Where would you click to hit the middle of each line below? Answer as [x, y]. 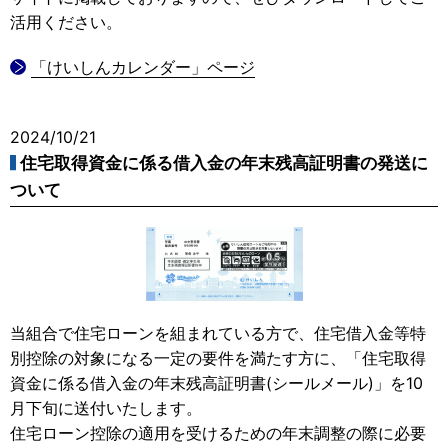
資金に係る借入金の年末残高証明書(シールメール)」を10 [216, 382]
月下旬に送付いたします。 [106, 407]
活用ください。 [66, 21]
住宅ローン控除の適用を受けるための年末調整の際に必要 [218, 432]
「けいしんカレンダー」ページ [143, 66]
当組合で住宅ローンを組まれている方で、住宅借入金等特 [218, 332]
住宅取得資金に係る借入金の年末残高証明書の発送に [224, 162]
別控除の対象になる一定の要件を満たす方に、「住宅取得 [218, 357]
